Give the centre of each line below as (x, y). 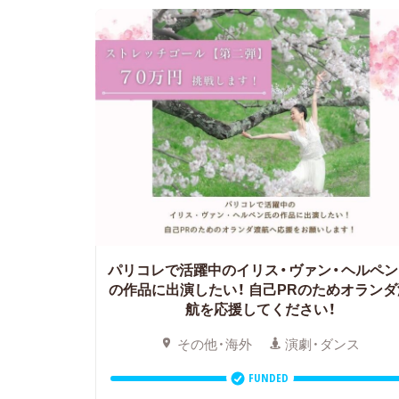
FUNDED (269, 378)
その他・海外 (214, 343)
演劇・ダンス (323, 343)
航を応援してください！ (260, 308)
